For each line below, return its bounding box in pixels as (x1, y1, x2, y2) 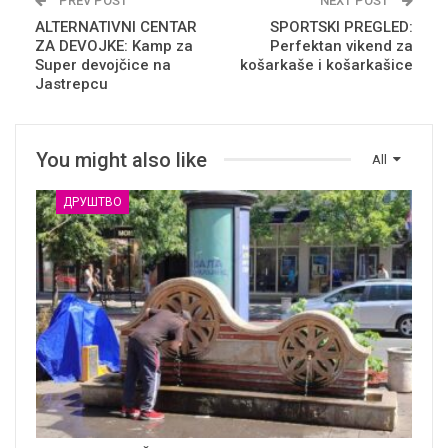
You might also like (36, 147, 207, 172)
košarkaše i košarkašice (240, 55, 413, 74)
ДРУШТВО (63, 194, 122, 209)
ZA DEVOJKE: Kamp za (35, 36, 193, 55)
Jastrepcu (35, 74, 108, 93)
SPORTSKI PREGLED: (270, 17, 413, 36)
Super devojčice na (35, 55, 171, 74)
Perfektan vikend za (270, 36, 413, 55)
